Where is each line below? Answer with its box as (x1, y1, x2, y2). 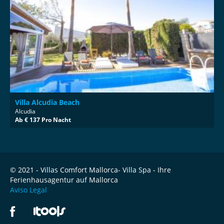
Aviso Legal (10, 184, 47, 194)
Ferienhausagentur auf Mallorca (10, 174, 118, 184)
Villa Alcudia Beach (15, 97, 79, 107)
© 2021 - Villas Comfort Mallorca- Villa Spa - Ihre (10, 164, 171, 174)
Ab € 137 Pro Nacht (15, 115, 71, 124)
